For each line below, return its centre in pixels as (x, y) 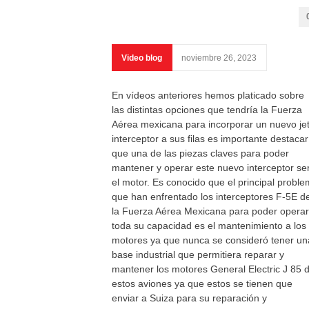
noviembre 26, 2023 (219, 58)
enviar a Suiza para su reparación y (189, 298)
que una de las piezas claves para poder (200, 153)
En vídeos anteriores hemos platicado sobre (208, 95)
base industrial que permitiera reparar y (198, 255)
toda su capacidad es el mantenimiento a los (209, 226)
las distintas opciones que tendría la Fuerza (207, 110)
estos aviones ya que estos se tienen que (202, 283)
